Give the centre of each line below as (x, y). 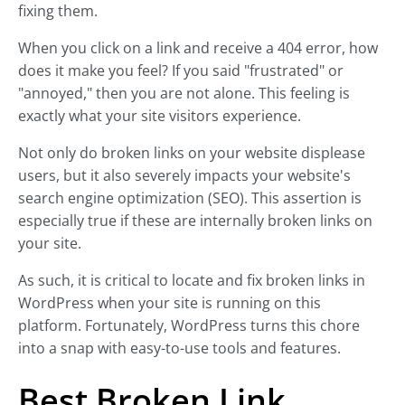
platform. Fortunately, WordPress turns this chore (189, 326)
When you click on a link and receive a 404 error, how (198, 48)
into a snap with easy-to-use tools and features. (179, 348)
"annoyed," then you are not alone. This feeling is (184, 94)
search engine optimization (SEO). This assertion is (190, 198)
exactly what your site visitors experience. (160, 116)
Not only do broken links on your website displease (192, 153)
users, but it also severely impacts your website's (184, 176)
